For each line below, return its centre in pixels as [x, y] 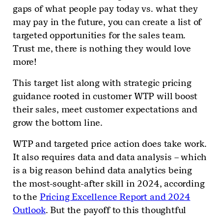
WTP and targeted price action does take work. [110, 144]
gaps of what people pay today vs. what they [106, 9]
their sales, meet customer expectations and [105, 110]
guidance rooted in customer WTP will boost [105, 96]
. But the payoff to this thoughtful [116, 210]
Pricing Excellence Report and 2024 [115, 197]
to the [26, 197]
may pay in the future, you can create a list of [107, 22]
